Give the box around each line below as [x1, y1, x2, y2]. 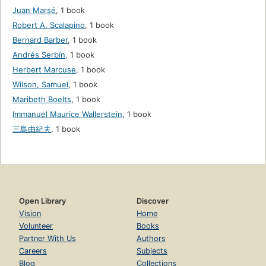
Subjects [137, 246, 167, 256]
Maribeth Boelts [12, 94, 71, 104]
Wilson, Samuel [12, 80, 68, 90]
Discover [137, 197, 169, 206]
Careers [19, 246, 47, 256]
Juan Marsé [12, 5, 56, 15]
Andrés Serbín [12, 50, 65, 60]
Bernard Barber [12, 35, 68, 45]
